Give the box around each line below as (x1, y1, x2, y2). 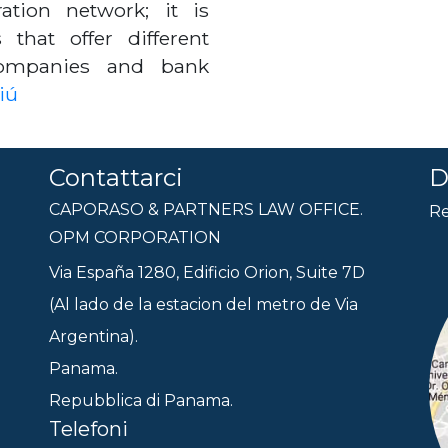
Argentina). (49, 327, 138, 347)
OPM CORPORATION (49, 228, 221, 248)
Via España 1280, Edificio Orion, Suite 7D (49, 263, 365, 283)
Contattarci (49, 163, 183, 192)
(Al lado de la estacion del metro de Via (49, 295, 358, 315)
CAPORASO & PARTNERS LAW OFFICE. (49, 200, 363, 219)
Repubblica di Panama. (49, 391, 233, 411)
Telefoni (49, 417, 128, 442)
